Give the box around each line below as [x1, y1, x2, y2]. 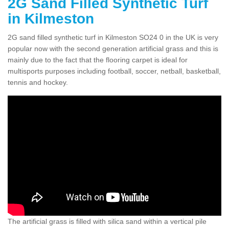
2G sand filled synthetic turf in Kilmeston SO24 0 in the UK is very [8, 33, 218, 41]
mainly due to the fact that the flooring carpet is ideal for [8, 55, 188, 64]
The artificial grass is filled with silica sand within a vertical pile [8, 217, 207, 225]
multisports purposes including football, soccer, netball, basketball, [8, 66, 221, 75]
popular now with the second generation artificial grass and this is [8, 44, 218, 53]
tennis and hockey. [8, 78, 68, 86]
